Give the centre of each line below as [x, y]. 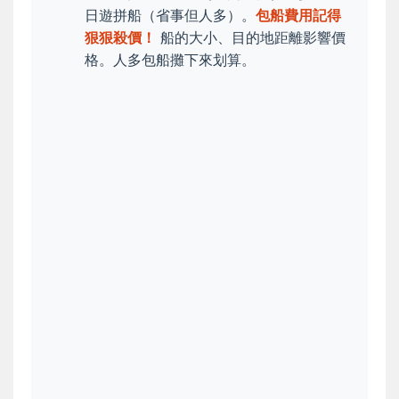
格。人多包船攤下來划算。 [170, 59]
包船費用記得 [298, 15]
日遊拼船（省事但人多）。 [170, 15]
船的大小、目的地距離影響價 [251, 37]
